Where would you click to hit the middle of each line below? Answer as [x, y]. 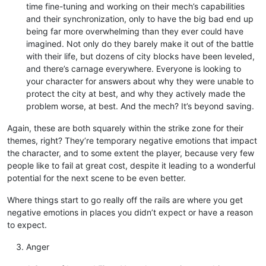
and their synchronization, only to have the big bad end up [140, 18]
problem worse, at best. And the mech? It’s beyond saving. [140, 106]
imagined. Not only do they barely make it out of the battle [140, 43]
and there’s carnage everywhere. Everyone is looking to [134, 68]
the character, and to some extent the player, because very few [131, 153]
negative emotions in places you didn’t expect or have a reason [130, 212]
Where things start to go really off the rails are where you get [125, 199]
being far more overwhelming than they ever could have [135, 31]
